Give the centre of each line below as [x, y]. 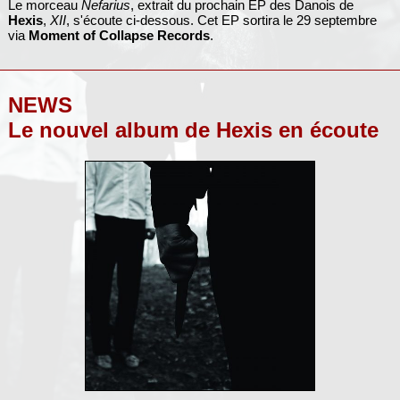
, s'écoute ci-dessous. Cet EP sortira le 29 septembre [221, 20]
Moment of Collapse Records [119, 35]
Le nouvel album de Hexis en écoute [193, 129]
